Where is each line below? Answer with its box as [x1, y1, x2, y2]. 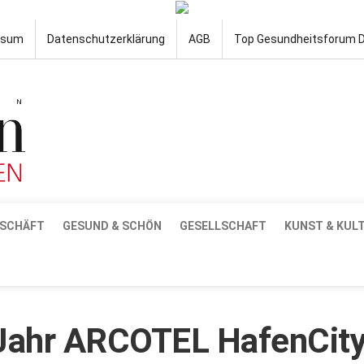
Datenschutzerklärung [47, 32, 165, 45]
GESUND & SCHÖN [63, 219, 162, 232]
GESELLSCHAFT [180, 219, 266, 232]
